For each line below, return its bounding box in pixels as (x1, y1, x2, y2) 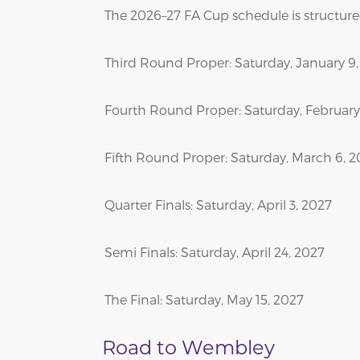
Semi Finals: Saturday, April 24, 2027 (104, 243, 325, 260)
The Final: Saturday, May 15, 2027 (104, 291, 304, 307)
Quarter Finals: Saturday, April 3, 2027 (104, 196, 332, 212)
